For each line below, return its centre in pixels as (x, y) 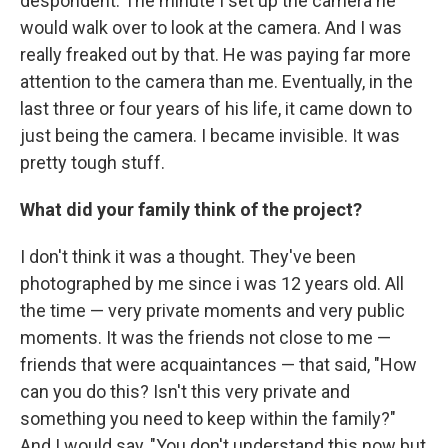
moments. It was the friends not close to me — (205, 338)
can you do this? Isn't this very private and (185, 392)
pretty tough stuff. (92, 163)
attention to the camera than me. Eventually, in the (216, 82)
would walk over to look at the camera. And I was (211, 28)
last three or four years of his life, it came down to (216, 109)
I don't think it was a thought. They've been (188, 257)
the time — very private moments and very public (212, 311)
